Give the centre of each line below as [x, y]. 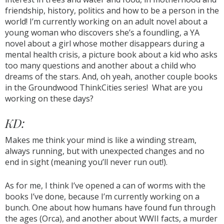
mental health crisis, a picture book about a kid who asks [111, 54]
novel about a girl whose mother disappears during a [105, 43]
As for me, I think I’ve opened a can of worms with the [105, 185]
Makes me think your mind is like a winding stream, [101, 140]
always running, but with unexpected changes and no [105, 151]
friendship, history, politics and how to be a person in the [112, 10]
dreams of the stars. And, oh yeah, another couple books [111, 76]
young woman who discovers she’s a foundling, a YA [102, 32]
